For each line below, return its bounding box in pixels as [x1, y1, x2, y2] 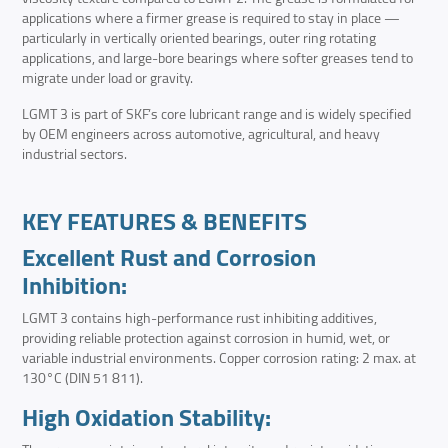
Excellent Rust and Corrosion [22, 235, 317, 281]
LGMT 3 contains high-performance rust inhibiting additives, [22, 305, 378, 332]
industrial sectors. [22, 141, 128, 168]
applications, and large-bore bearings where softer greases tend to [22, 45, 414, 72]
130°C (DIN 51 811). [22, 365, 144, 392]
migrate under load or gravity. [22, 65, 194, 92]
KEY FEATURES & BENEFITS [22, 199, 308, 245]
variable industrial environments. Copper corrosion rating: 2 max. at [22, 345, 417, 372]
